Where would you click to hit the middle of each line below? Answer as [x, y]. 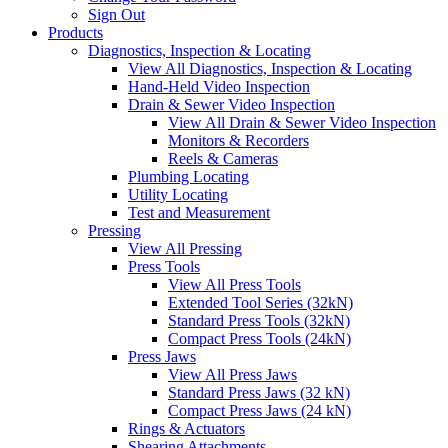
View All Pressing [185, 249]
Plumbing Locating [188, 177]
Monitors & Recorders [238, 141]
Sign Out [116, 15]
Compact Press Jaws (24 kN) [259, 411]
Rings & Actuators [186, 429]
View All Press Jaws [232, 375]
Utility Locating [178, 195]
